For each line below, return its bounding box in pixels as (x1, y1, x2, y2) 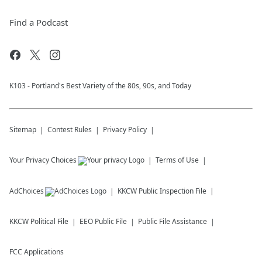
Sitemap (9, 125, 36, 135)
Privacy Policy (103, 125, 147, 135)
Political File (30, 216, 68, 226)
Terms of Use (156, 155, 199, 165)
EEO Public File (80, 216, 127, 226)
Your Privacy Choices (9, 155, 77, 165)
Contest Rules (47, 125, 92, 135)
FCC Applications (9, 247, 64, 257)
